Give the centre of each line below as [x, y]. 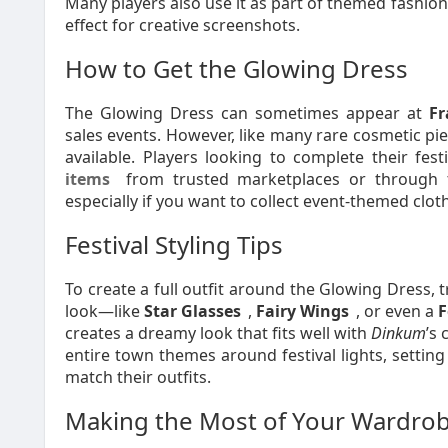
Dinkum [398, 333]
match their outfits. [138, 377]
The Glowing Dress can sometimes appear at [247, 113]
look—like [104, 311]
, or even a [397, 311]
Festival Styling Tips [174, 244]
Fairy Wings [302, 311]
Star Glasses [192, 311]
